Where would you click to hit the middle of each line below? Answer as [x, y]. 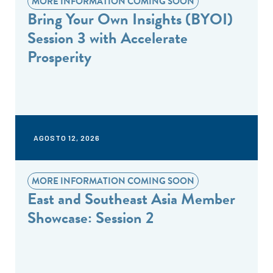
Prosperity [59, 57]
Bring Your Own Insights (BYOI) [130, 19]
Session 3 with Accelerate [108, 38]
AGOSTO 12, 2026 [67, 138]
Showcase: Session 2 [90, 218]
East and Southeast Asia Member [131, 199]
